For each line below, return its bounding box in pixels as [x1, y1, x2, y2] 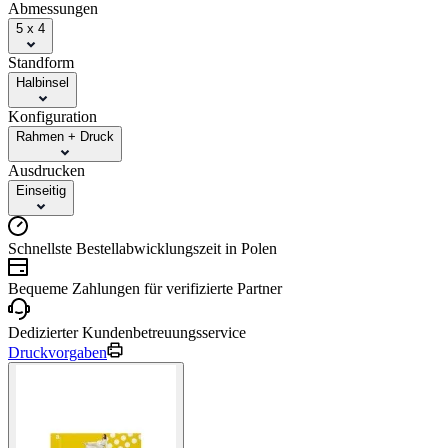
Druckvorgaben [8, 343, 107, 361]
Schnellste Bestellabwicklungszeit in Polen [8, 239, 277, 257]
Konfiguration [8, 107, 97, 125]
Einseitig [16, 182, 66, 198]
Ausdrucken [8, 161, 85, 179]
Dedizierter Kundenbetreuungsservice [8, 323, 246, 341]
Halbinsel [16, 74, 69, 90]
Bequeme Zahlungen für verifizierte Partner [8, 279, 282, 297]
